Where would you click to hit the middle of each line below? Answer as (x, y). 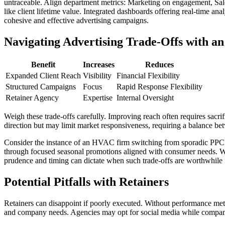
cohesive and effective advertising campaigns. (76, 21)
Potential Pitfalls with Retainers (86, 182)
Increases (99, 65)
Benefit (43, 65)
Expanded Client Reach (43, 76)
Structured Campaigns (41, 87)
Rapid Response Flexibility (159, 87)
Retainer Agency (32, 98)
